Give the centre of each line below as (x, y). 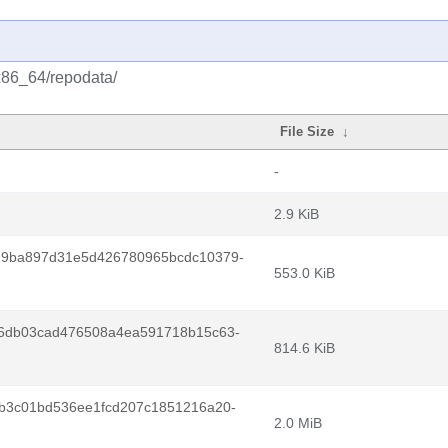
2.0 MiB (298, 423)
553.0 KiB (304, 273)
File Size (307, 131)
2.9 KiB (296, 214)
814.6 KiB (304, 348)
